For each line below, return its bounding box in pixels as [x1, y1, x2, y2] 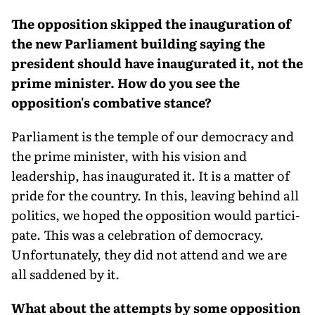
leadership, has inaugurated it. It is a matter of [11, 165, 290, 185]
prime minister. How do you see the [11, 72, 240, 92]
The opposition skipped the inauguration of [11, 13, 291, 33]
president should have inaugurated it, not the [11, 53, 303, 72]
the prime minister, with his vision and [11, 146, 247, 165]
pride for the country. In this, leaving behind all [11, 185, 299, 205]
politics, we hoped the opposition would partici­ [11, 205, 300, 224]
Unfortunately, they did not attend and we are [11, 244, 287, 264]
